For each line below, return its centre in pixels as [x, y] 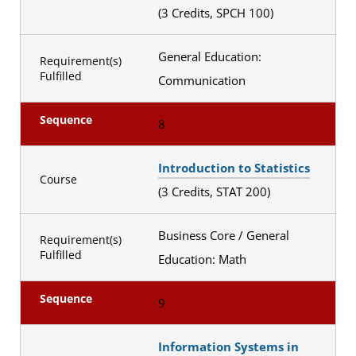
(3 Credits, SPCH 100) [217, 12]
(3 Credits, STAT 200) [215, 191]
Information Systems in [228, 346]
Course [58, 180]
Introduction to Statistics [234, 167]
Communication [203, 80]
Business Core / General [223, 235]
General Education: [209, 56]
